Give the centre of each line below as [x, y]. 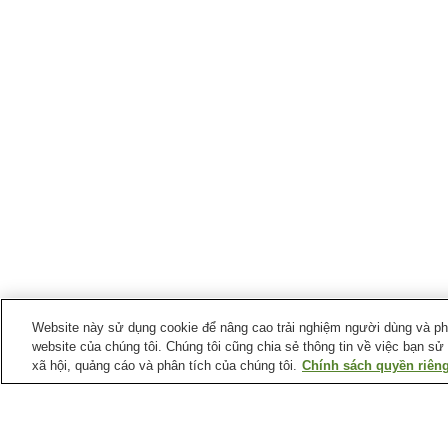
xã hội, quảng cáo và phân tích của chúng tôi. [164, 365]
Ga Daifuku [159, 412]
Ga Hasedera [333, 412]
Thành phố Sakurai [279, 378]
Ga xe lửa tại [169, 378]
